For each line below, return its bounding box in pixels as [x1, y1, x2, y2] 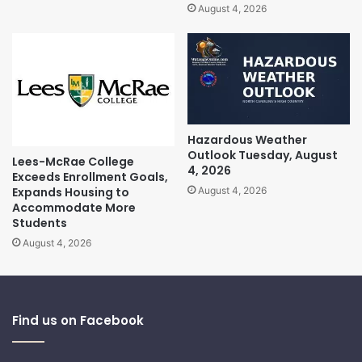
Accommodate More [12, 199, 136, 216]
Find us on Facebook [12, 311, 144, 329]
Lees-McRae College [12, 153, 134, 170]
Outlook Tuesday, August [187, 147, 338, 164]
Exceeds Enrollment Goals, [12, 168, 168, 185]
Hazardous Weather [187, 132, 307, 149]
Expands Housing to [12, 183, 129, 200]
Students [12, 214, 67, 231]
